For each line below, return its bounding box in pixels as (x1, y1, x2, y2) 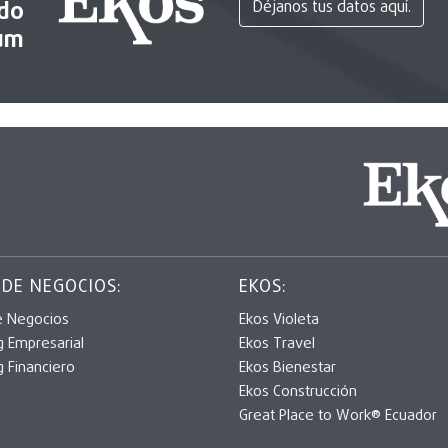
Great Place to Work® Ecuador (239, 405, 437, 428)
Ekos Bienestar (239, 357, 336, 380)
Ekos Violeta (239, 309, 319, 332)
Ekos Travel (239, 333, 315, 356)
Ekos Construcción (239, 381, 357, 404)
